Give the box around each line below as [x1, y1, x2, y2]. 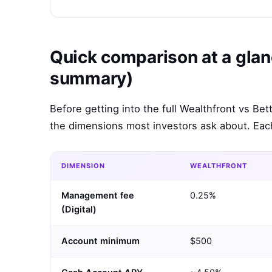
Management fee [61, 190, 134, 202]
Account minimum [61, 236, 140, 247]
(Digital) [61, 204, 97, 216]
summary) [50, 68, 133, 89]
